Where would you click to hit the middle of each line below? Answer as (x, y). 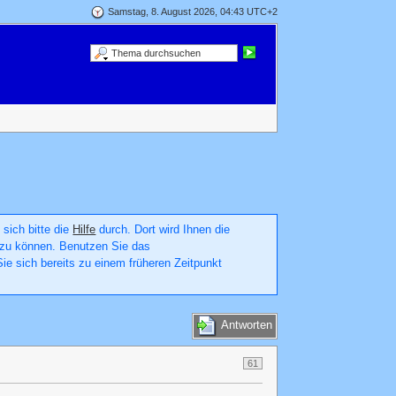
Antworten (246, 325)
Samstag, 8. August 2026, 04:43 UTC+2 (192, 11)
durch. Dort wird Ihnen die (163, 229)
